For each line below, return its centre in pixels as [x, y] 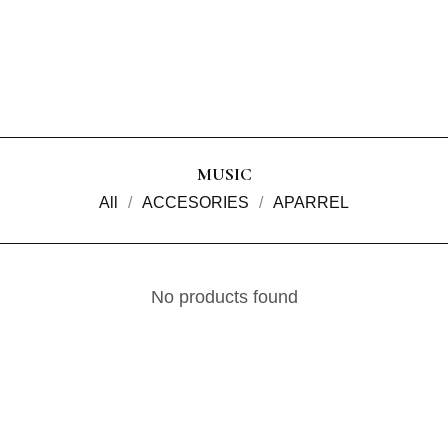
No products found [224, 297]
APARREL [311, 202]
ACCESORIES [195, 202]
